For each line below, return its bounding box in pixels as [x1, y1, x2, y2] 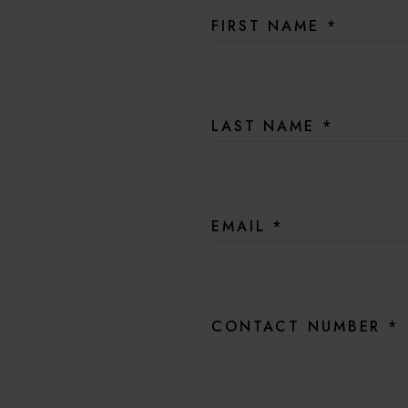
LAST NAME [211, 115, 322, 137]
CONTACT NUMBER [211, 315, 389, 337]
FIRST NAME [211, 15, 327, 36]
